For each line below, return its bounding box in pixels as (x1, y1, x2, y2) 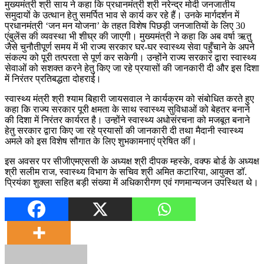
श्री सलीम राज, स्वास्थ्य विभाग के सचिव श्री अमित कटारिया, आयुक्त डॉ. (5, 166, 247, 177)
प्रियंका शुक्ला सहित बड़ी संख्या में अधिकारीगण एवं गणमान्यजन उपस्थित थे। (5, 177, 259, 187)
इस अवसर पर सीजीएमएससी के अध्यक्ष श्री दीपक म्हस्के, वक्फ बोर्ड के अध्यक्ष (5, 156, 259, 166)
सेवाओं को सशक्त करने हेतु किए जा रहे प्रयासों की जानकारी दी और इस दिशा (5, 62, 259, 73)
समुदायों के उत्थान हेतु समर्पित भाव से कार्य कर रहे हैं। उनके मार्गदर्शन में (5, 9, 239, 20)
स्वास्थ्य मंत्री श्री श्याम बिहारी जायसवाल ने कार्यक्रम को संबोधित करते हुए (5, 93, 254, 104)
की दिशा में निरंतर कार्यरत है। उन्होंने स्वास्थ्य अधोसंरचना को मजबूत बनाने (5, 114, 250, 125)
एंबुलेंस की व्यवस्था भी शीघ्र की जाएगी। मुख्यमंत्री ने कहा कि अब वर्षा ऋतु (5, 31, 252, 41)
